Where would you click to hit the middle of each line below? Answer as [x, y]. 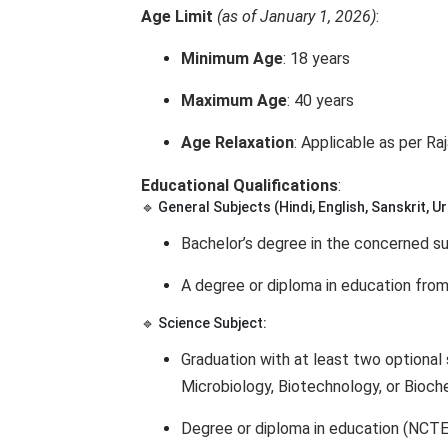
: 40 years [320, 100]
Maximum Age [234, 100]
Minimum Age [232, 58]
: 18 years [316, 58]
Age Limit [177, 16]
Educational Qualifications [239, 185]
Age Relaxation [237, 142]
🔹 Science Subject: [204, 323]
